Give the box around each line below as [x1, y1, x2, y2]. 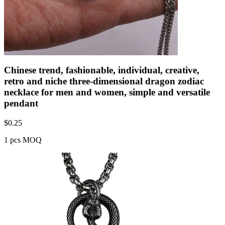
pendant [4, 97, 38, 108]
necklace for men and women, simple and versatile [4, 86, 210, 97]
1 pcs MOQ [4, 135, 42, 144]
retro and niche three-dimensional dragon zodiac [4, 75, 204, 86]
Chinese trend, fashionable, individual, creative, [4, 64, 199, 75]
